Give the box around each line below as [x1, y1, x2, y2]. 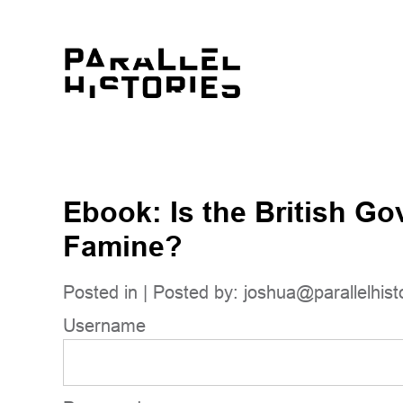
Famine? [63, 229, 183, 263]
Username [63, 315, 146, 336]
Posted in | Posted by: [63, 282, 244, 302]
